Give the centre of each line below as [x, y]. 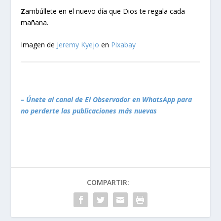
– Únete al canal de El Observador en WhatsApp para [107, 99]
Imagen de [39, 45]
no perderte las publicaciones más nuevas [89, 110]
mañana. [35, 23]
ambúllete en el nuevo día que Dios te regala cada [105, 11]
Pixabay [124, 45]
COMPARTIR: [108, 182]
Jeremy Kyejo [78, 45]
